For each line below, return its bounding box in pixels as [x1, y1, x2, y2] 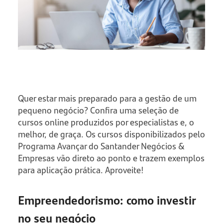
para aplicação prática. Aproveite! [17, 163, 144, 177]
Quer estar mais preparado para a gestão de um [17, 92, 197, 105]
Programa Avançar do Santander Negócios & [17, 139, 184, 153]
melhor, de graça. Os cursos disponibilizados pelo [17, 127, 205, 141]
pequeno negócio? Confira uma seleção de [17, 104, 179, 117]
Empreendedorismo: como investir [17, 191, 196, 209]
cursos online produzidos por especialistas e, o [17, 115, 194, 129]
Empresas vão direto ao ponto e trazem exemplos [17, 151, 205, 165]
